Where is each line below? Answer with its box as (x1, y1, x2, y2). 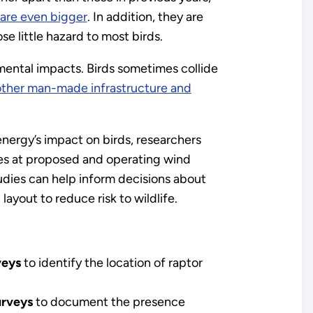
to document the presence (32, 293, 185, 310)
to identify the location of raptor (20, 254, 203, 270)
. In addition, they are (87, 8, 203, 24)
